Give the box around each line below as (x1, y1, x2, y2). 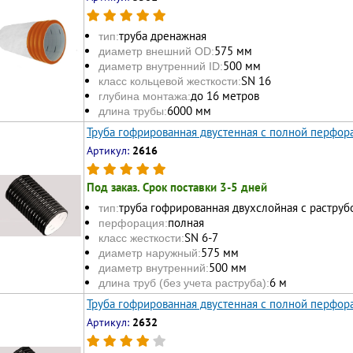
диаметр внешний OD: (98, 45, 214, 58)
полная (168, 215, 204, 231)
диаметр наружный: (98, 247, 201, 260)
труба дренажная (119, 28, 206, 44)
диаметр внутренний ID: (98, 60, 223, 73)
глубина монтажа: (98, 90, 191, 103)
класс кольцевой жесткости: (98, 75, 241, 88)
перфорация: (98, 217, 168, 230)
